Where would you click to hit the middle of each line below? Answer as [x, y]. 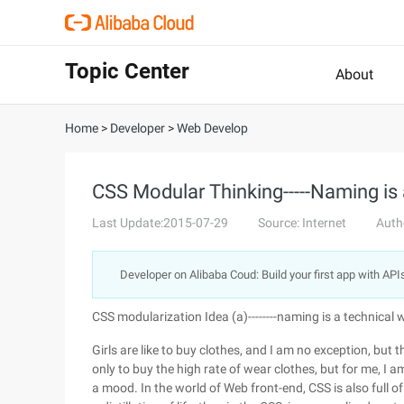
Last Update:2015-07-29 [160, 223]
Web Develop [212, 128]
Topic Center [127, 71]
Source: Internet [302, 223]
